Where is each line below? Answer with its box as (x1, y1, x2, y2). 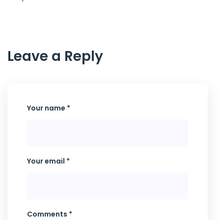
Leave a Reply (7, 47, 103, 66)
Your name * (27, 103, 70, 113)
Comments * (27, 209, 72, 219)
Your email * (27, 156, 70, 166)
